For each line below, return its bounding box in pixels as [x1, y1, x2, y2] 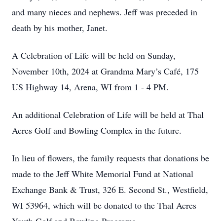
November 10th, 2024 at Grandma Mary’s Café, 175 [12, 65, 199, 77]
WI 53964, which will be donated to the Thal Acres [12, 199, 196, 211]
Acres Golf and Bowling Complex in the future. [12, 124, 182, 136]
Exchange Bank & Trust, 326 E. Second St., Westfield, [12, 184, 208, 195]
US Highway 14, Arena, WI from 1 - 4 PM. [12, 81, 172, 93]
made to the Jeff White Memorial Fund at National [12, 168, 193, 180]
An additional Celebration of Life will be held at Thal [12, 109, 204, 120]
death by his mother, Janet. [12, 22, 110, 34]
